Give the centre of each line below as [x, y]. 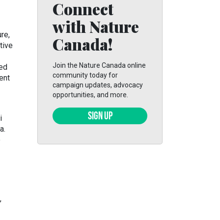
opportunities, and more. [90, 95]
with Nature [96, 26]
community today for [85, 75]
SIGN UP [100, 117]
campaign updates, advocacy [98, 85]
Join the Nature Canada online [99, 65]
